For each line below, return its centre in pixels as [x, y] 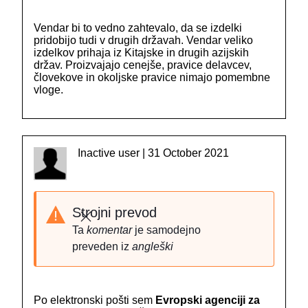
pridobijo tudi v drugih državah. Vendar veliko [143, 41]
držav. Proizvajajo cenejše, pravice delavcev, [143, 65]
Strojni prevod [114, 213]
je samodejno [166, 230]
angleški [153, 247]
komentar [109, 230]
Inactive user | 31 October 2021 [153, 153]
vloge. [48, 90]
